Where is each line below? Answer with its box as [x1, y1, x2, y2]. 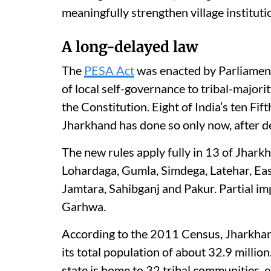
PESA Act [84, 62, 134, 77]
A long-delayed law [62, 37, 198, 56]
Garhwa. [62, 198, 106, 214]
